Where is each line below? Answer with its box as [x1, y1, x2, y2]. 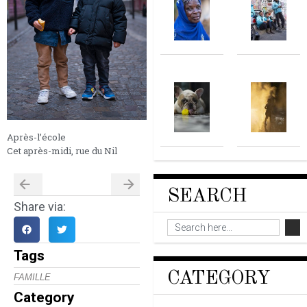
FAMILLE [14, 272, 51, 283]
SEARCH [167, 186, 246, 206]
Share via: [14, 199, 66, 214]
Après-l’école [7, 130, 66, 143]
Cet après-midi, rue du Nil [7, 144, 117, 157]
